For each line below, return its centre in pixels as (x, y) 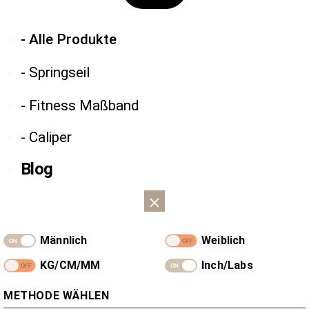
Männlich (64, 240)
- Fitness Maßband (80, 105)
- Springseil (55, 72)
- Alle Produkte (69, 39)
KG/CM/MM (70, 265)
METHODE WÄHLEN (57, 295)
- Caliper (46, 137)
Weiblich (223, 240)
